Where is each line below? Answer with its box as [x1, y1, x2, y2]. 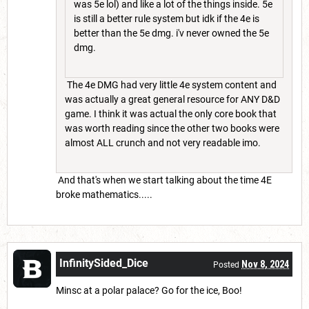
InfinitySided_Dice [59, 257, 148, 270]
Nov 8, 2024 [241, 259, 289, 270]
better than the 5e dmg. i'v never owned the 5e [74, 28, 269, 39]
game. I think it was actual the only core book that [65, 108, 277, 120]
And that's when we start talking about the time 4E [56, 175, 272, 186]
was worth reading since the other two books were [65, 123, 279, 134]
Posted [213, 260, 241, 270]
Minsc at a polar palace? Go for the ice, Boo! [56, 285, 242, 297]
